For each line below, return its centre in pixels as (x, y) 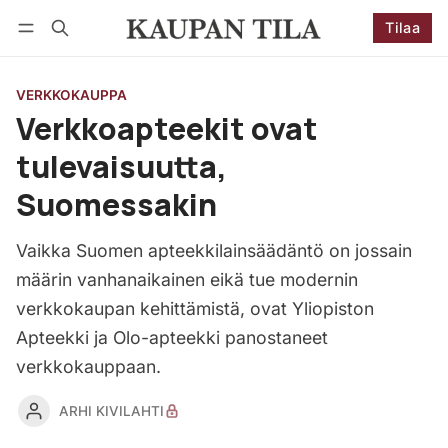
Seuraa (369, 56)
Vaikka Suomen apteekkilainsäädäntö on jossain (214, 250)
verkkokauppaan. (88, 366)
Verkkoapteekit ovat (167, 128)
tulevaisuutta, (121, 166)
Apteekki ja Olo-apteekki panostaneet (172, 337)
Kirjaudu (62, 56)
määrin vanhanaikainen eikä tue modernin (187, 279)
